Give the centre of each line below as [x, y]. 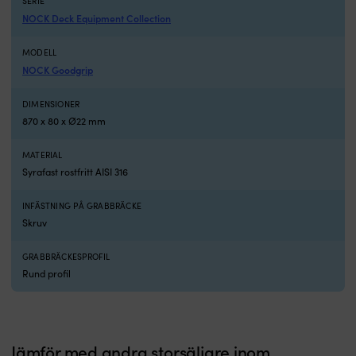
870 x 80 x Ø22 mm [64, 120]
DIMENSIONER [51, 104]
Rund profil [46, 273]
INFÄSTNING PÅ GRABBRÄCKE [82, 205]
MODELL [40, 52]
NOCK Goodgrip [58, 69]
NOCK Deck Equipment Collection [97, 17]
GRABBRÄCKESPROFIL [66, 256]
